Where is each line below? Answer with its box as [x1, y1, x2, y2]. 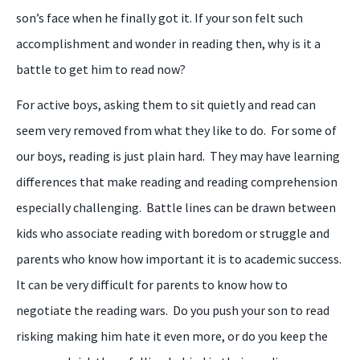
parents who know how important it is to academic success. [16, 251, 344, 267]
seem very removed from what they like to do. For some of [16, 122, 337, 138]
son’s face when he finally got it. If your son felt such [16, 10, 303, 26]
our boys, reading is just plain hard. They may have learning [16, 148, 340, 164]
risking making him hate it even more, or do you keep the [16, 328, 328, 344]
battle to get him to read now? [16, 61, 186, 77]
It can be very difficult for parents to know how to [16, 276, 288, 292]
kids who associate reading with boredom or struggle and [16, 225, 329, 241]
